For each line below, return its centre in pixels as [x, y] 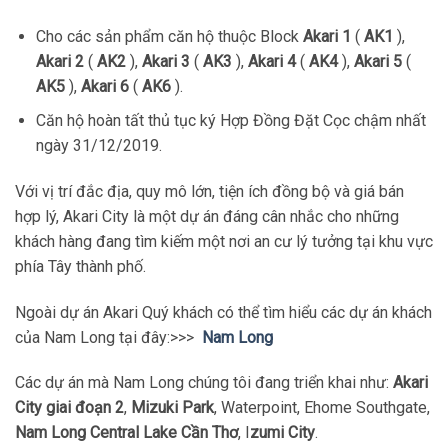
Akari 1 [326, 36]
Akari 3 [165, 61]
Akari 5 [377, 61]
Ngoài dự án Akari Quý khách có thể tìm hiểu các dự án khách [223, 312]
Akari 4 [271, 61]
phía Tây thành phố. [80, 266]
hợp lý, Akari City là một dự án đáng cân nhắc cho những [207, 216]
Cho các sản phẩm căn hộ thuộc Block [169, 36]
